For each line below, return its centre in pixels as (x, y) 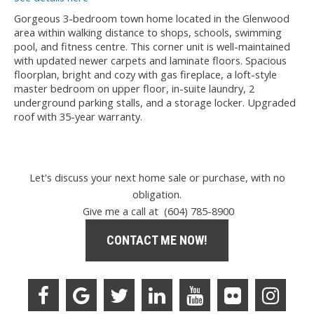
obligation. (157, 194)
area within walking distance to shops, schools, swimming (148, 32)
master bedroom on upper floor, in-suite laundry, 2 (134, 88)
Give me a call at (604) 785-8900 (157, 211)
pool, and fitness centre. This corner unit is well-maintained (152, 46)
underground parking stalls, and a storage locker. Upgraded (155, 102)
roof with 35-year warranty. (78, 116)
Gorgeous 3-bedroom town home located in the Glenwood (152, 18)
